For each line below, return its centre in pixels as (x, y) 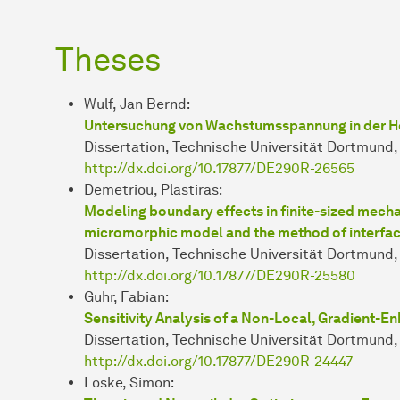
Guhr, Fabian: (126, 296)
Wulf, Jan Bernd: (137, 104)
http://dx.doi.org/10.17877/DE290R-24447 (218, 361)
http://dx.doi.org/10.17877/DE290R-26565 (219, 168)
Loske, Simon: (129, 382)
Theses (108, 58)
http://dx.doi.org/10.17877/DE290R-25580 (220, 275)
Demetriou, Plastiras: (153, 189)
